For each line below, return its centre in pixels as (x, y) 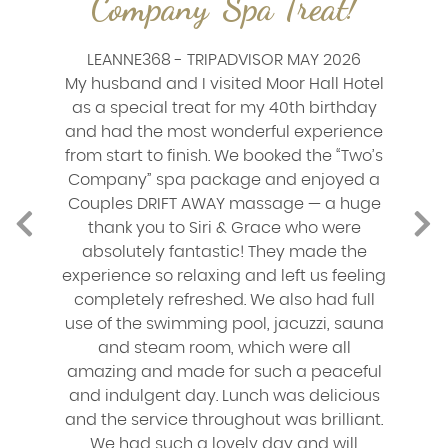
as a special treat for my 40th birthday (224, 107)
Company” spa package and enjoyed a (224, 179)
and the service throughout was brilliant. (224, 419)
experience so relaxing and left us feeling (224, 275)
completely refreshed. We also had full (224, 299)
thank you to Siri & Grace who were (224, 227)
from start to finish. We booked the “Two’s (224, 155)
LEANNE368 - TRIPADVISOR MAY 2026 (224, 59)
